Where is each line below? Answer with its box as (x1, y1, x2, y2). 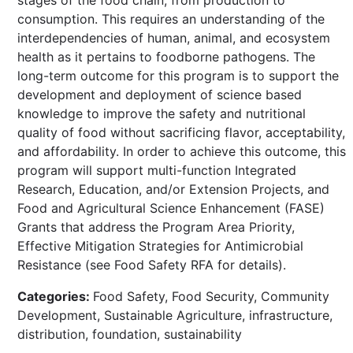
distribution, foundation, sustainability (17, 325, 242, 342)
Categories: (17, 288, 93, 304)
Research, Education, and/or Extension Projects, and (17, 180, 329, 197)
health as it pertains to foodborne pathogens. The (17, 48, 315, 65)
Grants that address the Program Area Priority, (17, 218, 295, 235)
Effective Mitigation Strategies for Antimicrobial (17, 237, 303, 254)
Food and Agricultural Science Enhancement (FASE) (17, 199, 325, 216)
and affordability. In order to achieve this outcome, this (17, 143, 346, 159)
